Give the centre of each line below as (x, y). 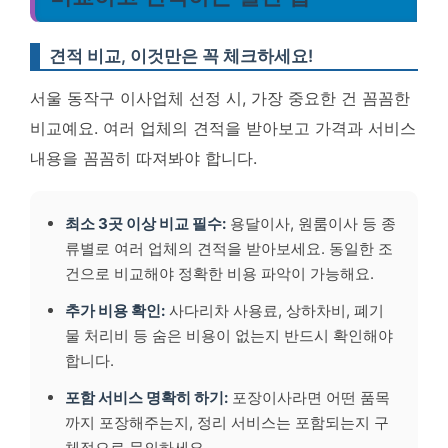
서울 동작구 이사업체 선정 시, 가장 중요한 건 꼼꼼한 (220, 98)
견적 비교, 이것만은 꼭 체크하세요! (181, 56)
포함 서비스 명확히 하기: (146, 397)
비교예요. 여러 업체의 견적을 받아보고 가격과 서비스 (223, 128)
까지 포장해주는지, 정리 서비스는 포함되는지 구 (227, 422)
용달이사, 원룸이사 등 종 (311, 223)
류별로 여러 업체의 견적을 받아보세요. (197, 248)
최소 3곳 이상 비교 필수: (145, 223)
